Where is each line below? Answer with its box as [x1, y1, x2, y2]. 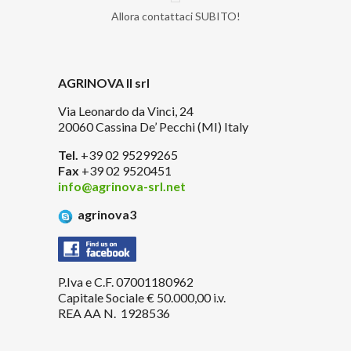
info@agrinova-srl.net [58, 179, 186, 194]
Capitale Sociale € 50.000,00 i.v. [58, 289, 226, 305]
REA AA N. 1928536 [58, 305, 170, 320]
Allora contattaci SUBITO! [110, 9, 241, 24]
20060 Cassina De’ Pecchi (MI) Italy [58, 119, 248, 135]
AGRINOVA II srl [58, 75, 150, 91]
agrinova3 [73, 207, 139, 223]
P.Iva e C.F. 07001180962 [58, 273, 194, 289]
